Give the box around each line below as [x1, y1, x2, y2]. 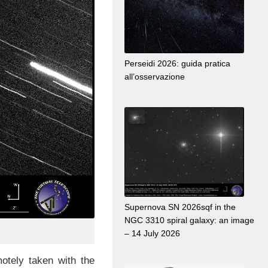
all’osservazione [124, 72, 185, 82]
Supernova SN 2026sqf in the [124, 202, 236, 212]
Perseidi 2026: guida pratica [124, 59, 230, 69]
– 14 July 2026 [124, 229, 180, 239]
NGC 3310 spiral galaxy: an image [124, 215, 254, 226]
